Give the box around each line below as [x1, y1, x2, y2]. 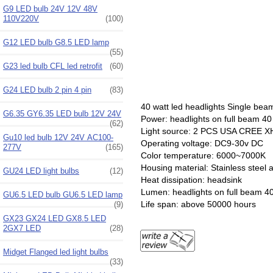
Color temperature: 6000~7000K [140, 150, 266, 160]
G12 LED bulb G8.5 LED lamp [3, 37, 109, 47]
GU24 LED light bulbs [3, 166, 79, 175]
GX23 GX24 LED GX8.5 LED [3, 213, 106, 223]
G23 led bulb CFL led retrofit [3, 61, 102, 71]
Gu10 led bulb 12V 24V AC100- [3, 132, 113, 142]
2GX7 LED [3, 223, 41, 233]
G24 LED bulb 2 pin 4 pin [3, 85, 91, 94]
